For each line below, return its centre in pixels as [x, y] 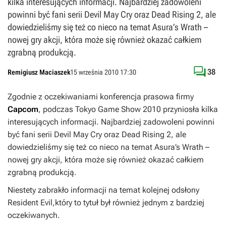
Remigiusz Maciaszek [39, 72]
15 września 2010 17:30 [103, 72]
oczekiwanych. [34, 215]
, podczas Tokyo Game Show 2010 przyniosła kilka [128, 109]
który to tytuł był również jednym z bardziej [130, 203]
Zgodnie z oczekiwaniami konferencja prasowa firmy [101, 97]
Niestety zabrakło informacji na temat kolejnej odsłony [103, 190]
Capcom [23, 109]
